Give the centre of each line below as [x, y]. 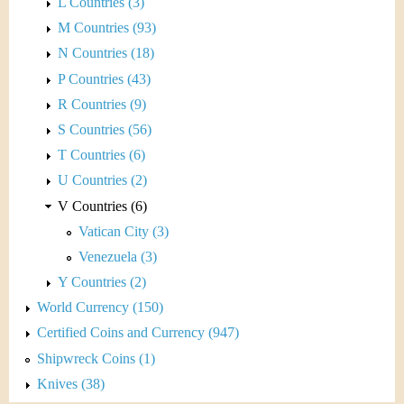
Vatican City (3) [124, 231]
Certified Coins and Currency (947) [138, 333]
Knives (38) [71, 383]
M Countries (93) [107, 28]
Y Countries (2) [102, 282]
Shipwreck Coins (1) [96, 358]
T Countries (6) [101, 155]
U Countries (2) [102, 180]
